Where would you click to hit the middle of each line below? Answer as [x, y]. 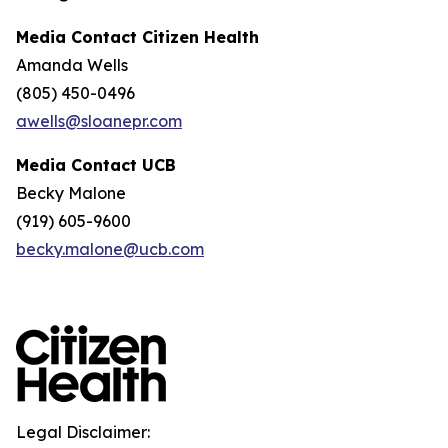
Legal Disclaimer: [83, 432]
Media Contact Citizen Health [137, 37]
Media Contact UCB [96, 165]
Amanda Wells [72, 65]
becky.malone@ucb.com [110, 249]
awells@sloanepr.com [99, 121]
